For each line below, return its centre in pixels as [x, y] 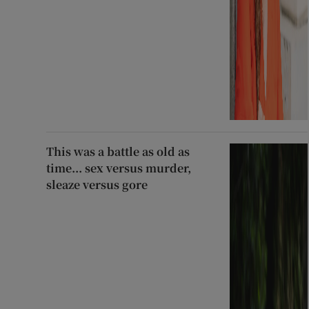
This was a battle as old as [118, 152]
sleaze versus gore [97, 185]
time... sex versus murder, [119, 168]
